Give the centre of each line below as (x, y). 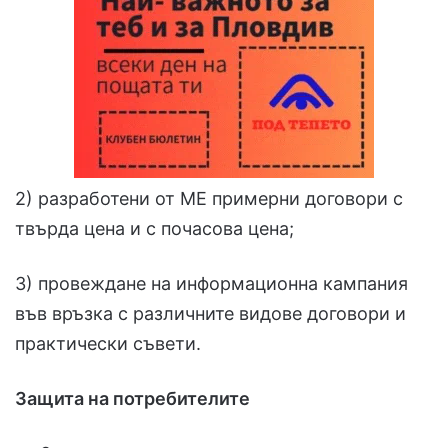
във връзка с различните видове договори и (210, 313)
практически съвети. (108, 343)
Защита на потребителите (132, 398)
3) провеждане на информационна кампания (211, 283)
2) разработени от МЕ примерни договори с (209, 198)
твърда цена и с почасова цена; (154, 228)
